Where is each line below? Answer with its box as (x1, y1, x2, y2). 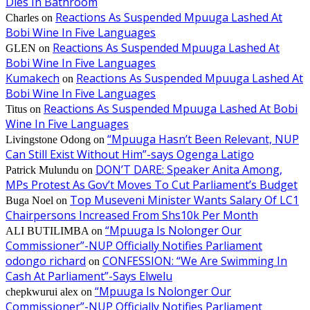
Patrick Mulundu (6, 163, 79, 176)
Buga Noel (6, 194, 53, 206)
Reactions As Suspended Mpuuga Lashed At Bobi (44, 100, 298, 116)
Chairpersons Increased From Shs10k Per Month (6, 207, 258, 223)
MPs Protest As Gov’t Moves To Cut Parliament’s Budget (6, 176, 298, 192)
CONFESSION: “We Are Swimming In (102, 253, 287, 268)
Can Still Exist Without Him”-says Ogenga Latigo (6, 146, 254, 162)
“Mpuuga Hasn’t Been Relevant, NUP (107, 131, 299, 147)
